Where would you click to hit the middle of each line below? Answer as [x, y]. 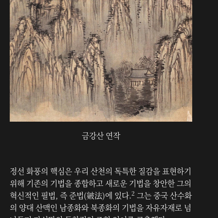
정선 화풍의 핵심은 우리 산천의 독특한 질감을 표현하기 [100, 171]
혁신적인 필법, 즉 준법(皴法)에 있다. [71, 195]
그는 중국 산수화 [163, 195]
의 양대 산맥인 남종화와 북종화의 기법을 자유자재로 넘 [100, 208]
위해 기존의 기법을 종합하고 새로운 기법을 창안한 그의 [100, 183]
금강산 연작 [101, 136]
